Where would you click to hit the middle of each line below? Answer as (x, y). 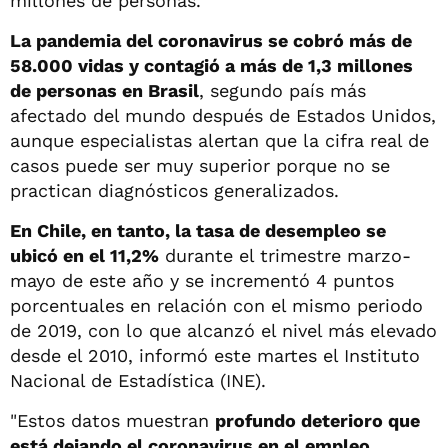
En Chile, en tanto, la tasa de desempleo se (198, 230)
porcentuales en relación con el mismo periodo (216, 305)
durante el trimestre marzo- (285, 255)
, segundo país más (282, 90)
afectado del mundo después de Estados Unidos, (223, 115)
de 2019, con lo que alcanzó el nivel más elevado (223, 330)
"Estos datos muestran (112, 420)
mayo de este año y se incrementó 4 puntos (202, 280)
